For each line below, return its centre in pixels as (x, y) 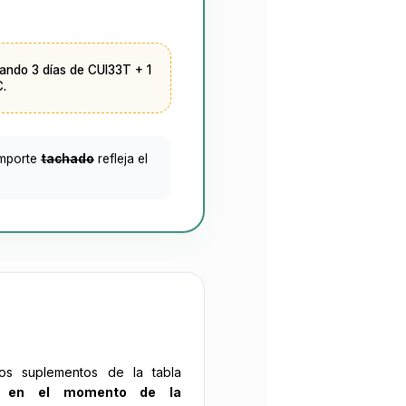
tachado (68, 156)
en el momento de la (95, 392)
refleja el (121, 156)
